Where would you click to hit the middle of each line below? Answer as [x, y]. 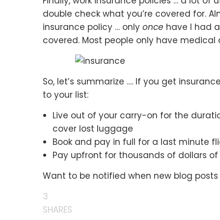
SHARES [57, 210]
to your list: [66, 95]
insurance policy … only [93, 27]
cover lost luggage [93, 129]
